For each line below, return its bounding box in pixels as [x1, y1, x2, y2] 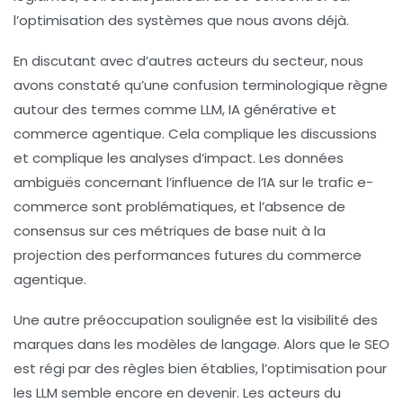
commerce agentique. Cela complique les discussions [13, 124, 377, 144]
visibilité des [297, 310, 378, 330]
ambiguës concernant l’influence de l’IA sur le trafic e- [13, 173, 373, 193]
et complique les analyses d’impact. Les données [13, 148, 344, 168]
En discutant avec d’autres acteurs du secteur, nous [13, 51, 363, 71]
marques [13, 335, 74, 354]
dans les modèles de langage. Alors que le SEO [74, 335, 390, 354]
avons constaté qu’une [13, 76, 173, 95]
